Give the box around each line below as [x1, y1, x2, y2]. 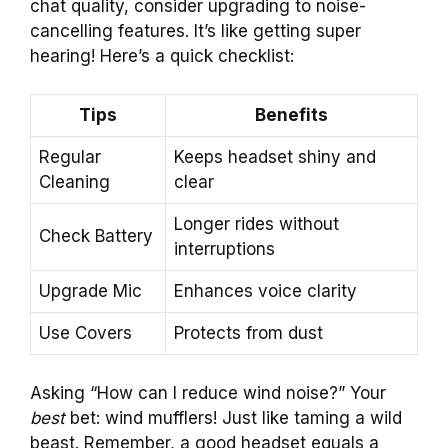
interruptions [174, 239, 275, 260]
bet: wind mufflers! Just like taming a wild [65, 407, 402, 428]
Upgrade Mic [39, 281, 142, 302]
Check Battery [39, 226, 153, 247]
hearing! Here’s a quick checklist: [30, 45, 294, 66]
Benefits [255, 105, 328, 126]
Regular [39, 147, 101, 168]
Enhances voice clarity [174, 281, 357, 302]
